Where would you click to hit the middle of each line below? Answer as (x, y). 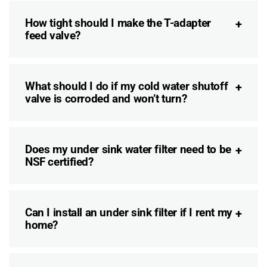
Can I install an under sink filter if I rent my (129, 213)
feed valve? (53, 36)
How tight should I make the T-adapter (118, 23)
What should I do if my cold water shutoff (127, 86)
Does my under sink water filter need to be (128, 150)
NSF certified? (59, 162)
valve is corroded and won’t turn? (106, 99)
